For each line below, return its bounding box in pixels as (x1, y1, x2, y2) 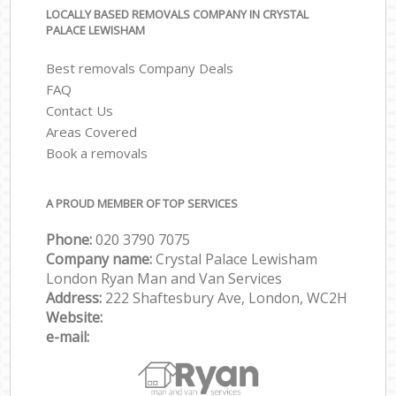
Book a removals (46, 143, 148, 162)
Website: (46, 308, 103, 328)
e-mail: (46, 327, 90, 347)
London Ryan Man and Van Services (46, 269, 283, 289)
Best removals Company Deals (46, 58, 234, 77)
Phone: (46, 230, 96, 250)
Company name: (46, 249, 156, 270)
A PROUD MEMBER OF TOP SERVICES (46, 195, 239, 212)
